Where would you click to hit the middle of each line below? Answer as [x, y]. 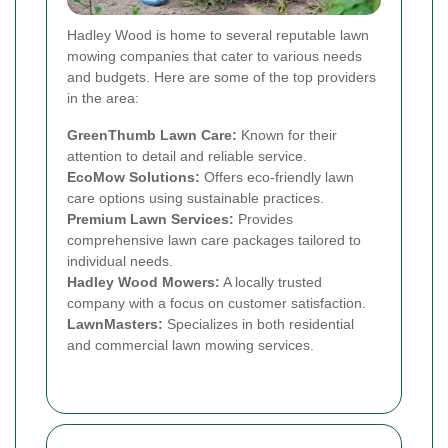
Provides [263, 218]
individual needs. [120, 260]
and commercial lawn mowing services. [190, 344]
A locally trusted [271, 281]
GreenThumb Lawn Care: [152, 134]
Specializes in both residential [258, 323]
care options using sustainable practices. [195, 197]
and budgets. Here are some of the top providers [221, 76]
